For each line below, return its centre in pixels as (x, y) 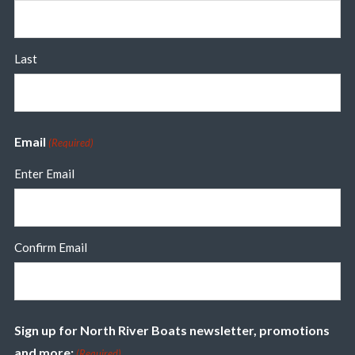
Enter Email (44, 174)
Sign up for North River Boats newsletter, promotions (172, 330)
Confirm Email (50, 247)
